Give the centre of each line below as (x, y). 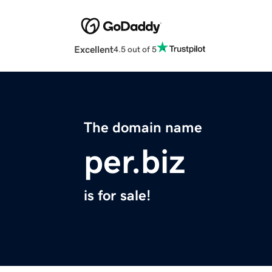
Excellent (94, 49)
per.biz (134, 162)
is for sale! (117, 196)
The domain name (143, 128)
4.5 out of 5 (135, 49)
